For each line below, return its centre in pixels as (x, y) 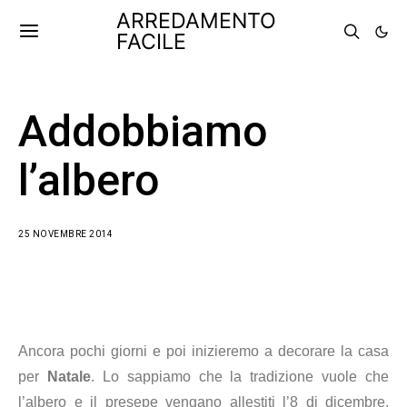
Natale (69, 377)
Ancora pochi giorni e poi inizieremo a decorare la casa (203, 351)
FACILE (151, 42)
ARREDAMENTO (196, 21)
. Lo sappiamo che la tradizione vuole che (239, 377)
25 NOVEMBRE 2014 (65, 234)
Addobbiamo (143, 131)
